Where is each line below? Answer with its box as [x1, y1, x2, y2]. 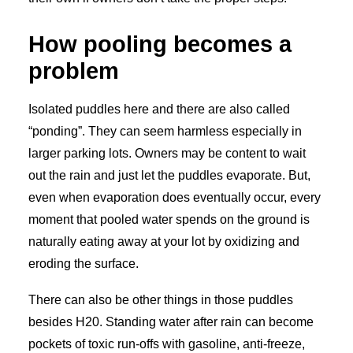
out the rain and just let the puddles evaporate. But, [28, 169, 310, 182]
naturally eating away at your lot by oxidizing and [28, 235, 299, 248]
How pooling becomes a [28, 32, 292, 57]
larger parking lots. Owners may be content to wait [28, 147, 306, 160]
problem [28, 58, 119, 84]
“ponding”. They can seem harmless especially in [28, 124, 302, 138]
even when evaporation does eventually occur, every [28, 191, 321, 204]
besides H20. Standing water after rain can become [28, 315, 314, 329]
